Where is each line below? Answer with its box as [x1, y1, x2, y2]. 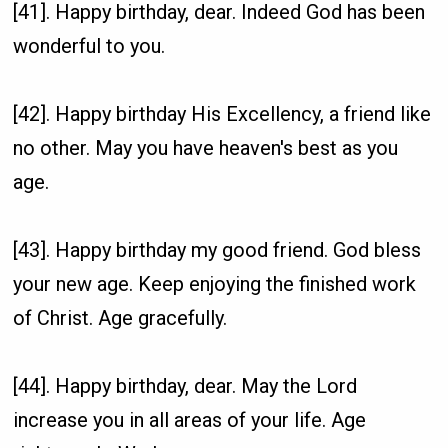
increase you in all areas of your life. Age [13, 407, 367, 432]
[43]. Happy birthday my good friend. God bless [13, 237, 422, 262]
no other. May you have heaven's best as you [13, 135, 399, 160]
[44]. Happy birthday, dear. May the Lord [13, 373, 358, 398]
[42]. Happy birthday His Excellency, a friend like [13, 101, 432, 126]
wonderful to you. [13, 33, 166, 58]
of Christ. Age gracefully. [13, 305, 228, 330]
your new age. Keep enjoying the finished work [13, 271, 417, 296]
